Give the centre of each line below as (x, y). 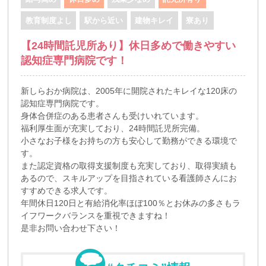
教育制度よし (48, 20)
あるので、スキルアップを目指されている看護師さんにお (129, 178)
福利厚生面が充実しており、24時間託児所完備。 (113, 128)
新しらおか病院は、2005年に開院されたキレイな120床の (129, 91)
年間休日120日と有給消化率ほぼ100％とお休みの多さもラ (131, 203)
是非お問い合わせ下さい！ (71, 228)
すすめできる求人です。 (67, 191)
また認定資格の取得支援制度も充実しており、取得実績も (129, 166)
